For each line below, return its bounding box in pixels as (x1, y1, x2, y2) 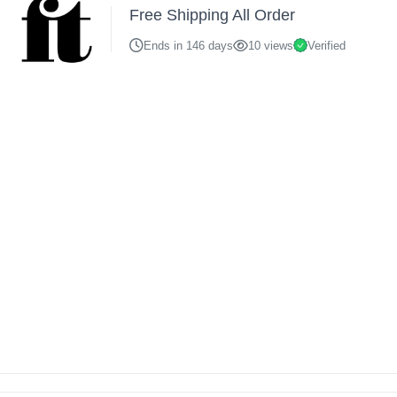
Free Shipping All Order (129, 6, 296, 24)
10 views (248, 38, 294, 52)
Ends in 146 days (144, 38, 234, 52)
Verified (307, 38, 346, 52)
